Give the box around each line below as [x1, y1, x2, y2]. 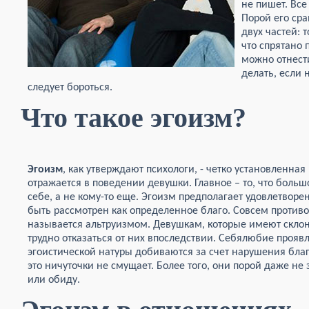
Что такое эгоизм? [21, 102, 246, 133]
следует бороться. [28, 82, 112, 93]
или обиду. [28, 275, 80, 286]
